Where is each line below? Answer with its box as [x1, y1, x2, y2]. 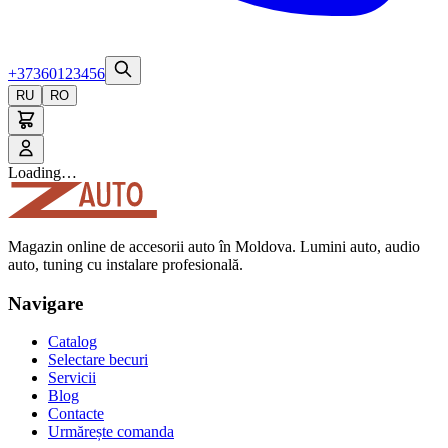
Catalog [48, 333, 97, 351]
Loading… [8, 164, 77, 181]
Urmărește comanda [48, 423, 174, 441]
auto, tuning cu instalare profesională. [8, 256, 243, 273]
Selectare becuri [48, 351, 148, 369]
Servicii [48, 369, 96, 387]
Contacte [48, 405, 104, 423]
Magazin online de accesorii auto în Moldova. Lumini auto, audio [8, 238, 420, 255]
